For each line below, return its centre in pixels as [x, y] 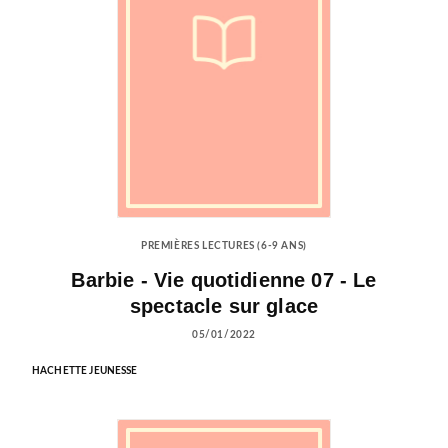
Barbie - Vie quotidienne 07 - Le [224, 279]
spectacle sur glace [224, 305]
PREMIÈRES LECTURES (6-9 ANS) [224, 245]
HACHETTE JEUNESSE [85, 370]
